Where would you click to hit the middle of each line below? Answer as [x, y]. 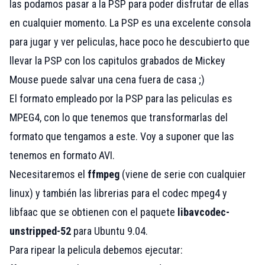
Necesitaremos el [49, 174]
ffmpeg [104, 174]
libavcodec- [203, 212]
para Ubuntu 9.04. [109, 231]
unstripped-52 [40, 231]
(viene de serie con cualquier [183, 174]
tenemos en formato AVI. [62, 156]
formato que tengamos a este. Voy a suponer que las [122, 137]
